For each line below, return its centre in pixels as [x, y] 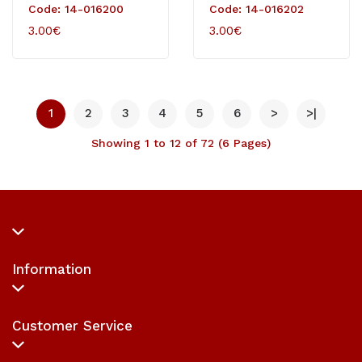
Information [52, 269]
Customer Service [72, 325]
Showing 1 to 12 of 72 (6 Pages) [181, 143]
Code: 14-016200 [76, 8]
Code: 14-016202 [257, 8]
